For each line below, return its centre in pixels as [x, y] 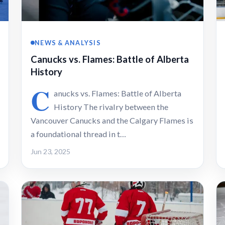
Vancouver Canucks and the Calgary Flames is [112, 120]
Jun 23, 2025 [50, 151]
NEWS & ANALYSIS [68, 42]
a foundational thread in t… [78, 134]
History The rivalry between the [111, 106]
